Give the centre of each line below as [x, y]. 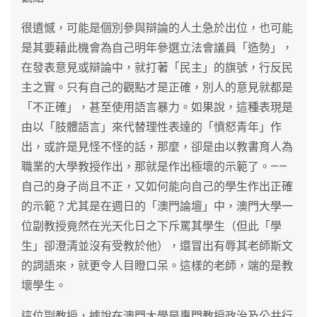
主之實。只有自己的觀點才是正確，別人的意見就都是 [157, 87]
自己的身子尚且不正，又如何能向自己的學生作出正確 [157, 186]
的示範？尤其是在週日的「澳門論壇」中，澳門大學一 [157, 206]
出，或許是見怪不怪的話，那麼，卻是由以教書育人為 [157, 146]
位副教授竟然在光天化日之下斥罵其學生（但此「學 [151, 226]
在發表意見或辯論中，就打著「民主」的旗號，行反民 [157, 67]
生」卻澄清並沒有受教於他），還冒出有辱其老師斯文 [157, 246]
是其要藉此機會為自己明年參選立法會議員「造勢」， [157, 47]
